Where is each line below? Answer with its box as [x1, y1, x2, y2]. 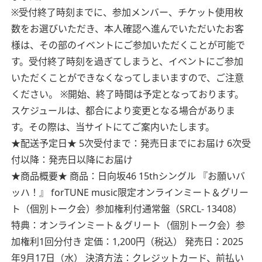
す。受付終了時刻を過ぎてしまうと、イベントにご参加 [11, 55, 243, 68]
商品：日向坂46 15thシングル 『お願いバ [67, 170, 245, 183]
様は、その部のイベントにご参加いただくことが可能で [11, 39, 245, 52]
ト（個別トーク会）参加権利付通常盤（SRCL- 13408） [11, 202, 242, 216]
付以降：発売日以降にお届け [11, 153, 133, 167]
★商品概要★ [11, 170, 67, 183]
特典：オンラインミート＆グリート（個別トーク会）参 [11, 219, 245, 232]
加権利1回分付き [11, 235, 82, 249]
